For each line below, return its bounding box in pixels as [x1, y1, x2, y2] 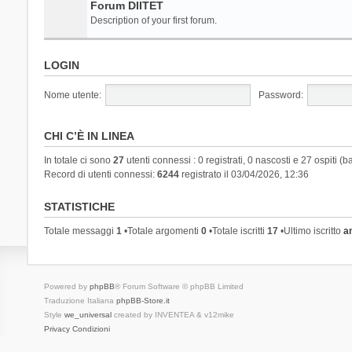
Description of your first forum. [90, 14, 217, 26]
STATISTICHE [43, 200, 115, 213]
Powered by [43, 281, 90, 291]
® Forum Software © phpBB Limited [114, 281, 244, 291]
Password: [258, 89, 303, 101]
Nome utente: [43, 89, 101, 101]
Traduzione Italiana [43, 295, 116, 305]
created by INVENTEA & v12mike [111, 310, 234, 319]
